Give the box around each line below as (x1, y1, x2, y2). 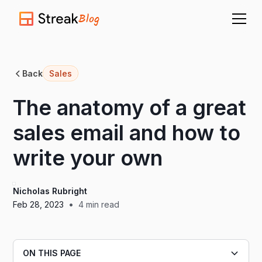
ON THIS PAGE (23, 248, 81, 258)
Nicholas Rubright (13, 186, 88, 196)
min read (84, 199, 120, 209)
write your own (13, 145, 163, 171)
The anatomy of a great (13, 95, 247, 120)
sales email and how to (13, 120, 241, 146)
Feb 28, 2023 (13, 199, 64, 209)
